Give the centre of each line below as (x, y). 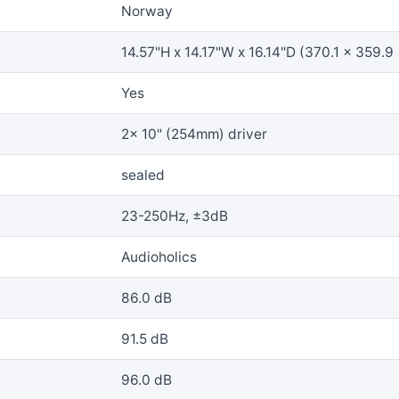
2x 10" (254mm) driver (194, 134)
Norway (147, 12)
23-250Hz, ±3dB (175, 216)
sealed (143, 175)
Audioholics (159, 257)
